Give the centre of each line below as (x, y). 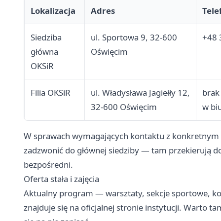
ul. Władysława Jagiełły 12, (140, 93)
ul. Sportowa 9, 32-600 (134, 37)
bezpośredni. (48, 165)
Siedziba (46, 37)
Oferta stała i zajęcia (61, 179)
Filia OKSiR (50, 93)
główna (44, 52)
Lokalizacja (53, 11)
